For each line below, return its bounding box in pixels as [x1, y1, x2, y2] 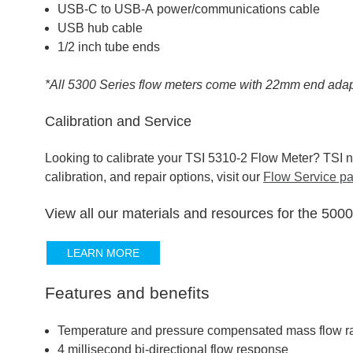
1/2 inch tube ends [58, 40, 160, 54]
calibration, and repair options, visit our [45, 170, 263, 184]
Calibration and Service [45, 113, 191, 129]
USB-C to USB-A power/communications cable [58, 2, 320, 16]
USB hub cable [58, 21, 143, 35]
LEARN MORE [48, 247, 158, 259]
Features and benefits [45, 284, 210, 302]
